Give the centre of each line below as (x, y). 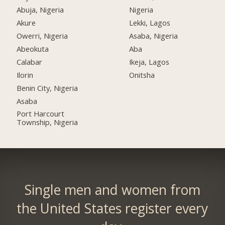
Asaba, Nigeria (154, 35)
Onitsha (142, 75)
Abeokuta (33, 48)
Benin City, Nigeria (47, 88)
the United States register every (113, 208)
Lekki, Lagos (150, 23)
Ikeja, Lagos (149, 62)
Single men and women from (112, 190)
